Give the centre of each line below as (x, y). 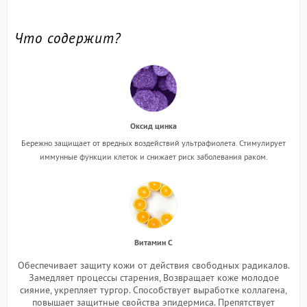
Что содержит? (68, 38)
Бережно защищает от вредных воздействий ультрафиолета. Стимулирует (153, 143)
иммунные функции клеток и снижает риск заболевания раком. (153, 156)
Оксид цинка (153, 126)
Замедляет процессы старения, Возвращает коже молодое (153, 277)
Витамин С (153, 242)
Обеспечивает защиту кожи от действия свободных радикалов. (153, 265)
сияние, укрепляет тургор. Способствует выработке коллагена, (153, 290)
